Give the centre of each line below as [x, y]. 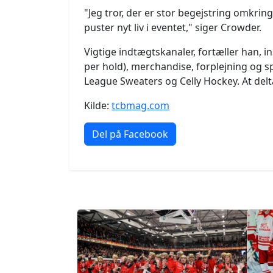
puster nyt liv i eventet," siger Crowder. [173, 27]
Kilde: [98, 105]
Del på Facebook [130, 134]
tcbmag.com [140, 105]
